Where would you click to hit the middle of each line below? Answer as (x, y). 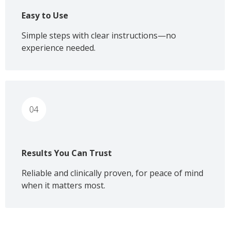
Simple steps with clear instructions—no (99, 35)
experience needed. (59, 48)
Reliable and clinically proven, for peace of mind (112, 173)
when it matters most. (63, 185)
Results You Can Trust (67, 153)
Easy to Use (45, 15)
